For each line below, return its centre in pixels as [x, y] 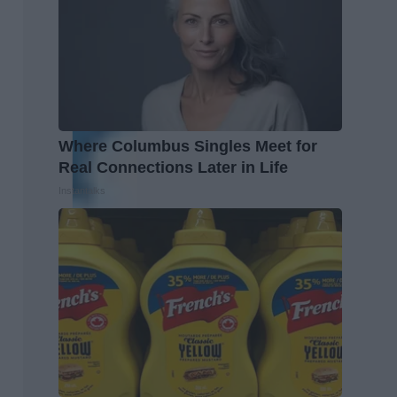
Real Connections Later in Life [173, 167]
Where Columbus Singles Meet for [188, 146]
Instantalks [82, 190]
